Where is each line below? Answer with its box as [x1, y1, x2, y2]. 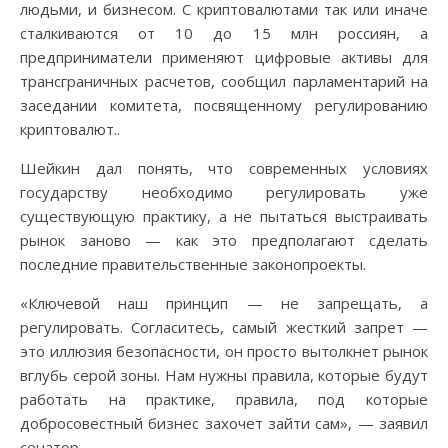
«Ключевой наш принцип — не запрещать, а [20, 293, 428, 314]
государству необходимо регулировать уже [20, 182, 428, 203]
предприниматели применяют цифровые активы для [20, 47, 428, 68]
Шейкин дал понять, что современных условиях [20, 158, 428, 179]
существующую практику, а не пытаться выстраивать [20, 206, 428, 227]
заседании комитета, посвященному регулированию [20, 95, 428, 116]
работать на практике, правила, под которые [20, 389, 428, 410]
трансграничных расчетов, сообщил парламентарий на [20, 71, 428, 92]
